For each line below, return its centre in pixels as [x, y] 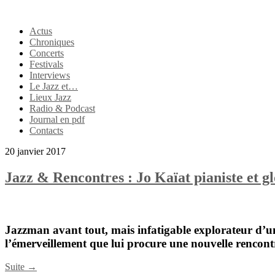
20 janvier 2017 [35, 151]
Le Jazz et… [54, 86]
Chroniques [52, 42]
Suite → [21, 267]
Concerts [47, 53]
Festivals [46, 64]
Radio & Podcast [62, 108]
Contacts [46, 130]
